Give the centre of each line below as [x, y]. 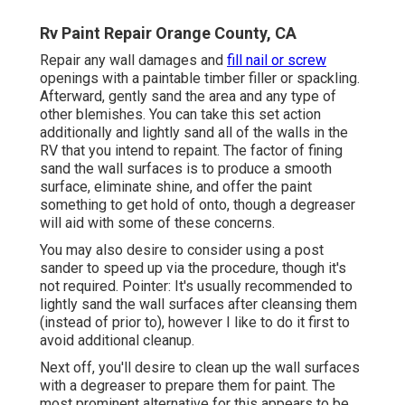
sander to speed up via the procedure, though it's [193, 268]
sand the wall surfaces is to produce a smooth [186, 169]
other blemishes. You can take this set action [180, 115]
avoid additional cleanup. [117, 341]
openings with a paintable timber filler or [168, 79]
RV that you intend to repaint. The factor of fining [191, 151]
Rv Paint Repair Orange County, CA [168, 33]
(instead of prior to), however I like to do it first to [195, 323]
